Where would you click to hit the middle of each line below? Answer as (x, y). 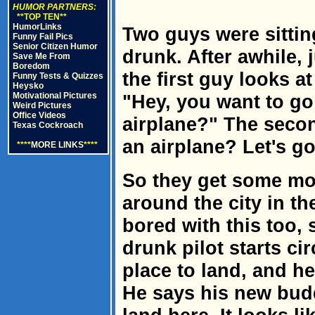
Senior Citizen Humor (55, 46)
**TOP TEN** (40, 17)
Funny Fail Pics (43, 37)
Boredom (31, 66)
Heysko (28, 86)
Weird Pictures (42, 105)
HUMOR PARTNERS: (54, 7)
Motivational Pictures (55, 96)
